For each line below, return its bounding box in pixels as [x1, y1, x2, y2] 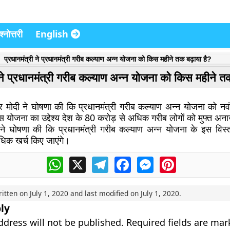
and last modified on [68, 188, 141, 198]
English [35, 28, 71, 40]
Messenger [153, 155, 197, 166]
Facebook [130, 155, 168, 166]
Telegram [108, 155, 145, 166]
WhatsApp [63, 155, 103, 166]
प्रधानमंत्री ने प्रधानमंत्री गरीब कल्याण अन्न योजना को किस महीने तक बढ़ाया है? [4, 55, 212, 63]
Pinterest [176, 155, 212, 166]
